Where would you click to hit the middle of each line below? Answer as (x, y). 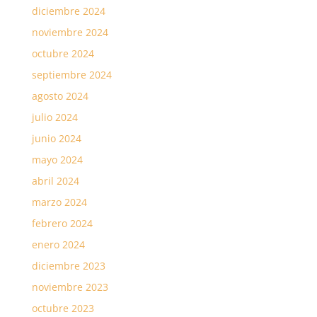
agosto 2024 (60, 96)
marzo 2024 (59, 202)
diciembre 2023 (68, 266)
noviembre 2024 (70, 33)
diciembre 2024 (68, 11)
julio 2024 (54, 117)
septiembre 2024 (71, 75)
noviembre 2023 (70, 287)
